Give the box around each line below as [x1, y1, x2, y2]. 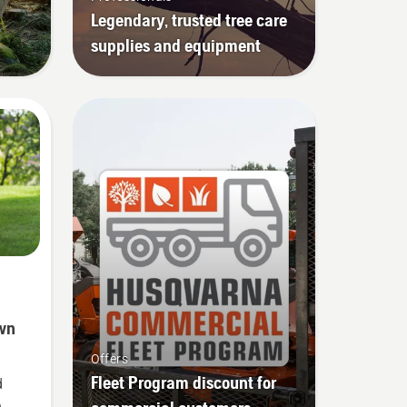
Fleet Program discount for [90, 371, 276, 392]
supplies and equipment [90, 34, 261, 55]
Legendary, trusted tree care [90, 8, 287, 30]
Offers [90, 351, 128, 366]
